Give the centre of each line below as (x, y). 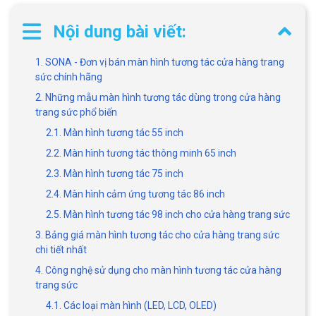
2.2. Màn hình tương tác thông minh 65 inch (141, 153)
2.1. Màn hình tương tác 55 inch (115, 132)
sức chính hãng (69, 77)
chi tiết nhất (61, 249)
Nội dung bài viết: (120, 31)
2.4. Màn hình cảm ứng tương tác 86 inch (135, 194)
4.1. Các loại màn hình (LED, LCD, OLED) (131, 305)
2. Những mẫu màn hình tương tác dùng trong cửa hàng (158, 97)
